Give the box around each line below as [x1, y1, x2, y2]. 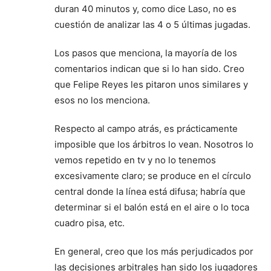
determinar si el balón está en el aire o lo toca [54, 201, 249, 213]
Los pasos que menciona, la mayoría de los [54, 47, 237, 59]
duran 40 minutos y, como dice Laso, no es [54, 2, 237, 15]
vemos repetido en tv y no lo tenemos [54, 154, 216, 166]
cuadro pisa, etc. [54, 217, 125, 229]
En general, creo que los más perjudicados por [54, 245, 253, 257]
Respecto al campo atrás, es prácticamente [54, 122, 238, 134]
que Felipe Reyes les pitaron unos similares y [54, 78, 248, 90]
